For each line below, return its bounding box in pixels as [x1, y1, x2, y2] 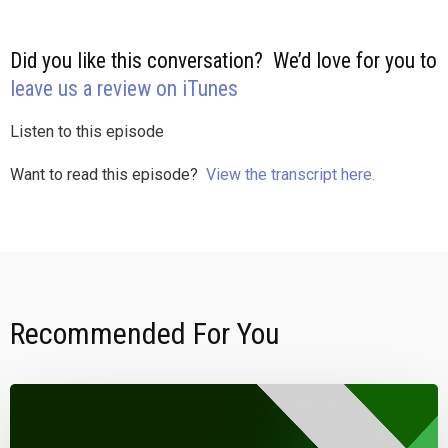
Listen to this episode [10, 122, 164, 141]
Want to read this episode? [10, 165, 202, 184]
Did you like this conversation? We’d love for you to [10, 48, 437, 73]
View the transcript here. [202, 165, 375, 184]
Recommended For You [10, 316, 280, 351]
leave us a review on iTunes [10, 76, 238, 101]
